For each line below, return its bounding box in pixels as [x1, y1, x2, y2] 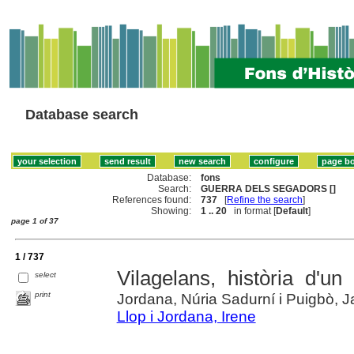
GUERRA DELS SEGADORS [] [201, 183, 337, 194]
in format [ [227, 205, 277, 217]
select [35, 269, 57, 279]
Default [276, 205, 309, 217]
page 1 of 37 [11, 216, 58, 225]
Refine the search [227, 194, 303, 205]
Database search [25, 107, 138, 122]
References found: [112, 194, 192, 205]
